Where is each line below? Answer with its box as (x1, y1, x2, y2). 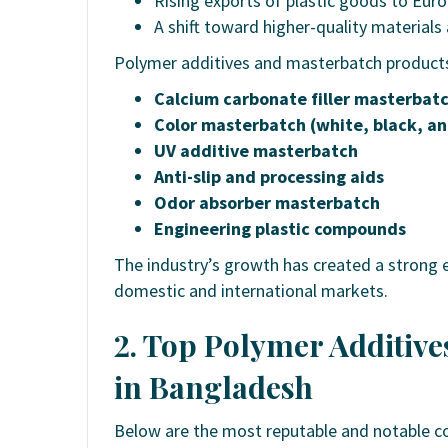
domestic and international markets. (114, 278, 388, 302)
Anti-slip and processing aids (154, 164, 384, 188)
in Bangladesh (114, 366, 313, 407)
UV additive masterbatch (154, 138, 358, 162)
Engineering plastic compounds (154, 216, 406, 240)
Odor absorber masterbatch (154, 190, 380, 214)
